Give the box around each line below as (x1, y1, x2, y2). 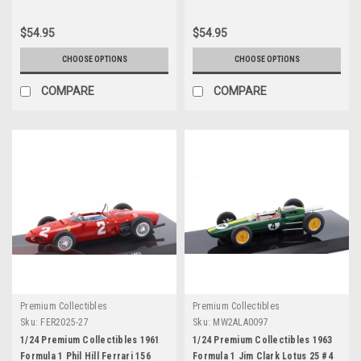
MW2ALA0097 (213, 316, 268, 328)
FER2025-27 (40, 316, 89, 328)
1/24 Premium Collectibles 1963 (193, 334, 333, 346)
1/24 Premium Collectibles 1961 (20, 334, 160, 346)
